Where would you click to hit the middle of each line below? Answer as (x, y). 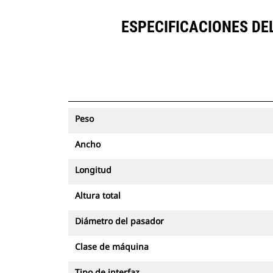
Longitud (93, 170)
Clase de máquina (112, 246)
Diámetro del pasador (119, 221)
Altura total (98, 195)
